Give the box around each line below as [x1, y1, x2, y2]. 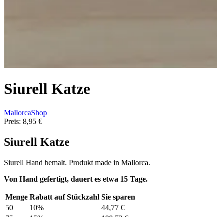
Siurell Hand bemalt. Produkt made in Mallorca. [4, 158, 150, 167]
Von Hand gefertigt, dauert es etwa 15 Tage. [4, 174, 148, 183]
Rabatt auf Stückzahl [30, 192, 99, 201]
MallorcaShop [4, 108, 47, 117]
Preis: [4, 117, 21, 125]
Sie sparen [101, 192, 135, 201]
